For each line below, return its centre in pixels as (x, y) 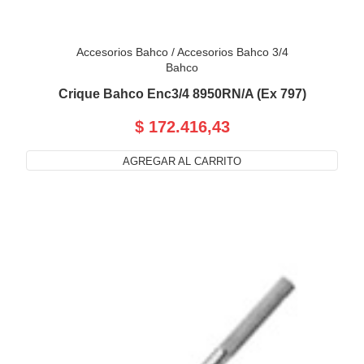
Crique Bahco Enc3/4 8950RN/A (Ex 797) (182, 94)
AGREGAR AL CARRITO (182, 162)
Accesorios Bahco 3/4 (232, 52)
